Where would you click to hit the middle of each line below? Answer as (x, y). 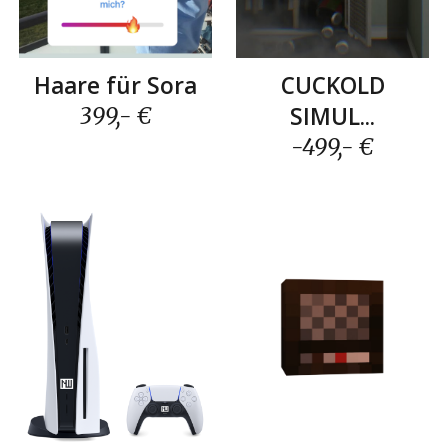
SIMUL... (332, 117)
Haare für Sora (115, 86)
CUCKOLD (332, 86)
